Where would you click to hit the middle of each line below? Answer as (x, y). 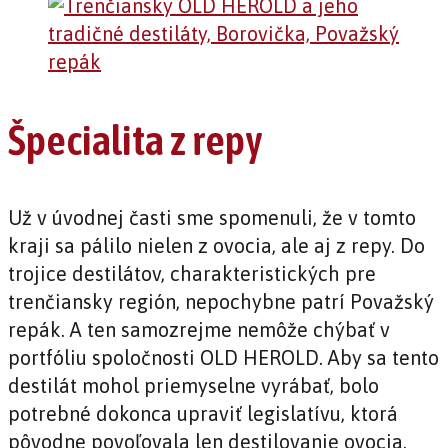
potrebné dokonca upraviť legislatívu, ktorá (203, 414)
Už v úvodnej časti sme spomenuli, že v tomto (212, 218)
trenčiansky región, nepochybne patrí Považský (221, 302)
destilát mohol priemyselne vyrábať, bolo (193, 386)
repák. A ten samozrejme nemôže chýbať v (199, 330)
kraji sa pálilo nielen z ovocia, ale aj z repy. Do (216, 246)
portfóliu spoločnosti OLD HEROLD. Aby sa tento (223, 358)
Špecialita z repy (135, 140)
